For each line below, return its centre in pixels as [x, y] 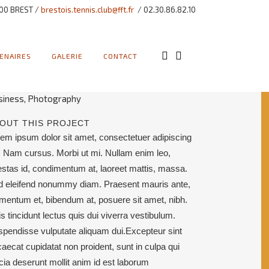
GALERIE [67, 56]
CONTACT [120, 56]
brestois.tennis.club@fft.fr [87, 10]
